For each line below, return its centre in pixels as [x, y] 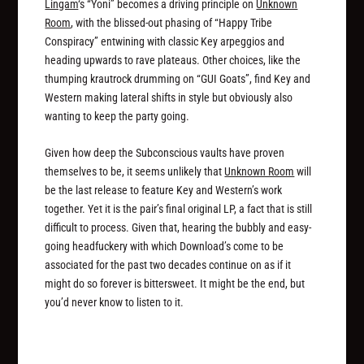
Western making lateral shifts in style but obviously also [169, 97]
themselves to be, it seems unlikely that [135, 172]
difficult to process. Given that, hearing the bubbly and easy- [178, 228]
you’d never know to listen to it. [115, 303]
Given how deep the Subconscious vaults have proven [165, 153]
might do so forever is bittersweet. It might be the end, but [175, 284]
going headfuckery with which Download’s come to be [165, 247]
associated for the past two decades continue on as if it [168, 265]
